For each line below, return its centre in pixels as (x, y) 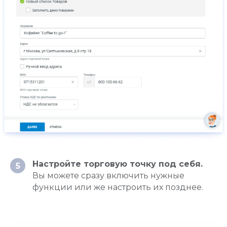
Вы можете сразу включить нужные (108, 176)
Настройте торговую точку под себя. (118, 164)
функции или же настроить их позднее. (118, 187)
